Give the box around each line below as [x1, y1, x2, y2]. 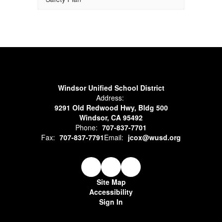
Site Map [96, 177, 126, 187]
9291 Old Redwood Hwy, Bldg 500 [54, 103, 168, 112]
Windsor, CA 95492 [79, 112, 143, 122]
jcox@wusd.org [128, 132, 181, 142]
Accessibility [89, 187, 133, 197]
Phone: [75, 122, 98, 132]
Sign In [99, 197, 123, 207]
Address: [96, 93, 124, 103]
